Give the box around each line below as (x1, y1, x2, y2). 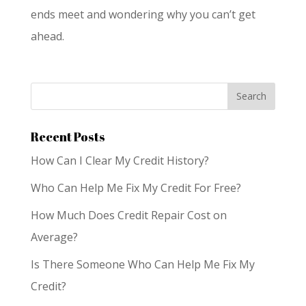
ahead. (30, 28, 64, 44)
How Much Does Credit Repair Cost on (30, 207, 227, 223)
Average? (30, 229, 78, 245)
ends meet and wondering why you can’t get (30, 6, 255, 22)
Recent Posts (30, 128, 105, 145)
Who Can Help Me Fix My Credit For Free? (30, 180, 241, 195)
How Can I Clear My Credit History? (30, 152, 209, 168)
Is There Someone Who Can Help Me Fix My (30, 256, 255, 272)
